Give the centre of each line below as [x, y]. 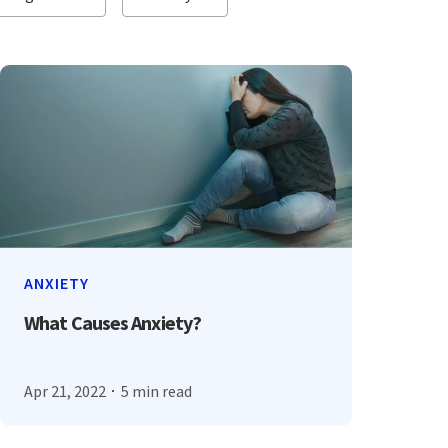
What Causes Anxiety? [113, 323]
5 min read [156, 390]
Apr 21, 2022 [65, 390]
